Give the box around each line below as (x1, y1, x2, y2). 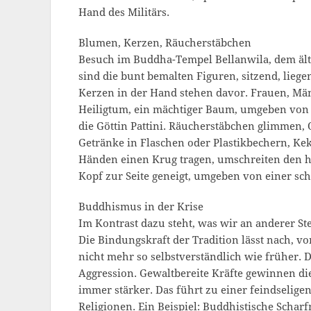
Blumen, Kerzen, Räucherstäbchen (78, 37, 251, 49)
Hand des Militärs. (78, 6, 169, 19)
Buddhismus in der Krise (78, 201, 203, 213)
